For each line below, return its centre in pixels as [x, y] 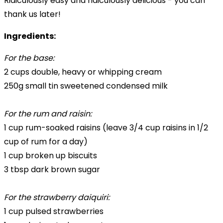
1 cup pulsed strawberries [54, 211]
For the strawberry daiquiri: [57, 197]
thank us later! [32, 14]
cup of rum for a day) [46, 141]
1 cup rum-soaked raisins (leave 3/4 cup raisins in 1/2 [106, 127]
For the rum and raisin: [48, 113]
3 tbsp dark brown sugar [52, 169]
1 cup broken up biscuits [51, 155]
